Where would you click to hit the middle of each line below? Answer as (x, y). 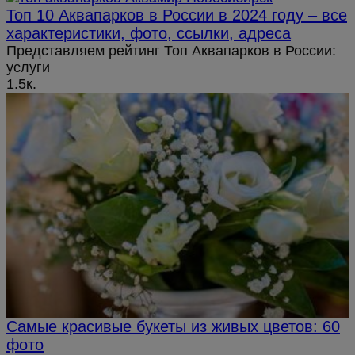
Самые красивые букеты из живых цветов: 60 (173, 326)
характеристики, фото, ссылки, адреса (149, 34)
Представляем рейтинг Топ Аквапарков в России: (171, 51)
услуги (28, 68)
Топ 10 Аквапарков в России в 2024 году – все (177, 15)
